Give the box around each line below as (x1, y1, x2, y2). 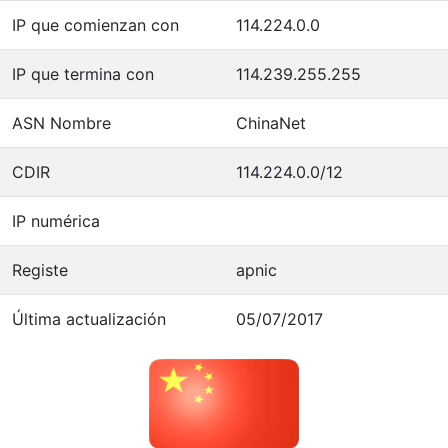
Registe (12, 259, 68, 280)
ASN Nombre (12, 112, 111, 133)
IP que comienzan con (12, 14, 179, 35)
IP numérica (12, 210, 100, 231)
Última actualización (12, 308, 166, 329)
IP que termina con (12, 63, 154, 84)
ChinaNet (236, 112, 306, 133)
